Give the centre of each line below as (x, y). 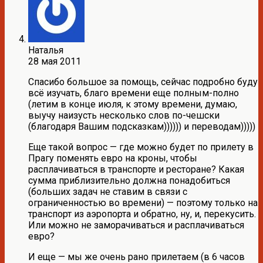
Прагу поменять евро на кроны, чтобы (113, 158)
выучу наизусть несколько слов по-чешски (124, 115)
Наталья (46, 50)
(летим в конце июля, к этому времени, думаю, (133, 104)
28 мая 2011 (55, 61)
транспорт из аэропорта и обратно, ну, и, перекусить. (142, 214)
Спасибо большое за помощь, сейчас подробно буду (143, 82)
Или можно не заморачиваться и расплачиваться (136, 225)
